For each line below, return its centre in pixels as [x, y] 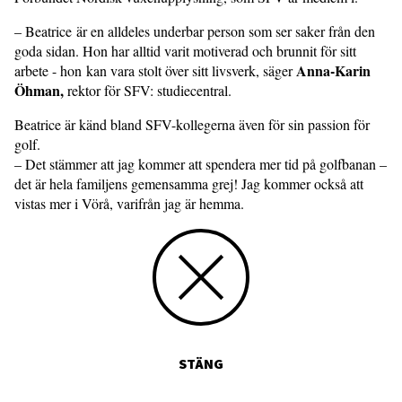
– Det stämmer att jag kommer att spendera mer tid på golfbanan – [201, 163]
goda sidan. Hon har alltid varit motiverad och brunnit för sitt [185, 50]
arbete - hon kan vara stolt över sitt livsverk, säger [155, 70]
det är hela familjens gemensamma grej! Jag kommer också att [189, 183]
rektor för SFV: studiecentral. [149, 90]
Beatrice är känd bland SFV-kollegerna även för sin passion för [192, 124]
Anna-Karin [333, 70]
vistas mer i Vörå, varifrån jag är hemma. [129, 203]
